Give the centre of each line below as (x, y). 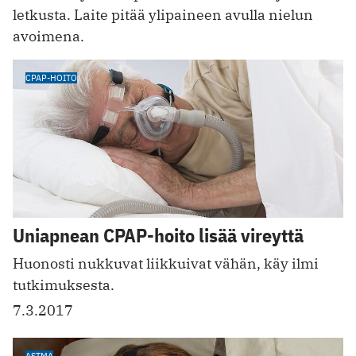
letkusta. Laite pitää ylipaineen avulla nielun (163, 14)
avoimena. (48, 36)
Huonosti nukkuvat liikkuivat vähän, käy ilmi (166, 264)
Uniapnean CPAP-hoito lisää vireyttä (158, 236)
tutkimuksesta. (64, 285)
